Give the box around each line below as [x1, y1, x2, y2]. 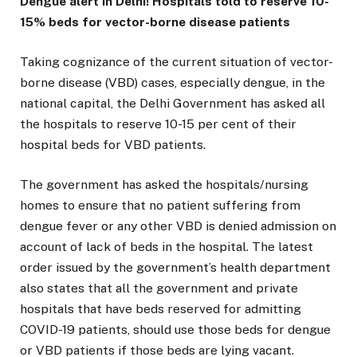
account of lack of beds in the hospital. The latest [20, 239, 313, 255]
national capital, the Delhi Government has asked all [20, 96, 325, 112]
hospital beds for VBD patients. [20, 137, 206, 153]
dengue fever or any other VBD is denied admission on [20, 218, 336, 234]
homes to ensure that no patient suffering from [20, 198, 300, 214]
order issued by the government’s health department [20, 260, 331, 276]
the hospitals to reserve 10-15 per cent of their [20, 116, 296, 132]
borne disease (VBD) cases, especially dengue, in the [20, 75, 325, 91]
